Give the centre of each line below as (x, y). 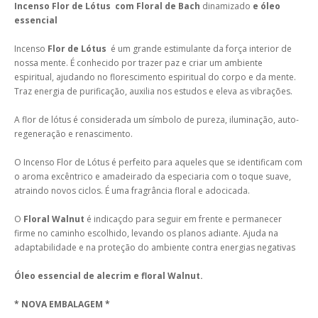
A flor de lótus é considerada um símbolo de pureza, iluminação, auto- (157, 120)
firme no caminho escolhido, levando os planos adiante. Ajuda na (146, 233)
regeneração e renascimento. (73, 134)
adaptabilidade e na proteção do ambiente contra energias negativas (155, 247)
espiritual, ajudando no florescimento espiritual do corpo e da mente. (155, 77)
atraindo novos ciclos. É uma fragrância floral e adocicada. (133, 191)
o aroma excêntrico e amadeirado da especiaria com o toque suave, (153, 176)
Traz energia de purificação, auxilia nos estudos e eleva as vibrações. (153, 91)
